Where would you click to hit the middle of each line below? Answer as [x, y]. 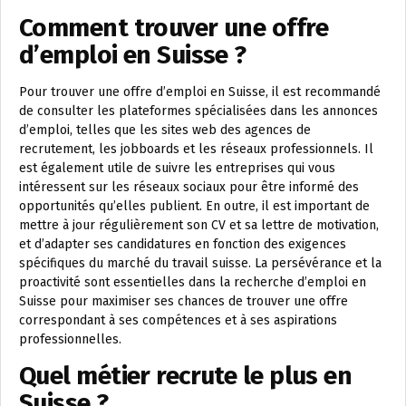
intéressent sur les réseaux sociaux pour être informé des [189, 188]
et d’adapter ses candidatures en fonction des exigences [183, 245]
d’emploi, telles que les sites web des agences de [165, 130]
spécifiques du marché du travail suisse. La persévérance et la [200, 264]
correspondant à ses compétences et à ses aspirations [178, 321]
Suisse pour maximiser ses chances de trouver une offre [184, 302]
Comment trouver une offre [174, 28]
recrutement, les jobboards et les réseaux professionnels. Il [196, 150]
